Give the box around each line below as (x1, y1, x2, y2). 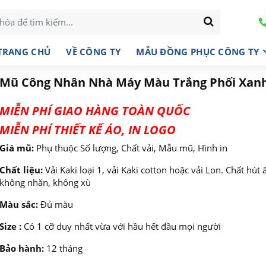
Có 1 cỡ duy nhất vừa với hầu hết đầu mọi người (21, 220, 221, 232)
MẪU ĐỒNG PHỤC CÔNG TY (136, 45, 259, 58)
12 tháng (43, 242, 83, 254)
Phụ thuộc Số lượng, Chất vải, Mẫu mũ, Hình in (33, 142, 227, 154)
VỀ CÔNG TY (66, 45, 121, 58)
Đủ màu (40, 198, 73, 210)
